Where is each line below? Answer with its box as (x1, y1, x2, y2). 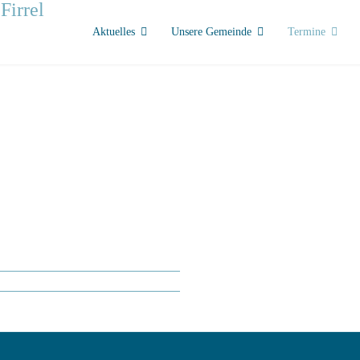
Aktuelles (92, 26, 135, 38)
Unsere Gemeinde (171, 26, 252, 38)
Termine (288, 26, 325, 38)
